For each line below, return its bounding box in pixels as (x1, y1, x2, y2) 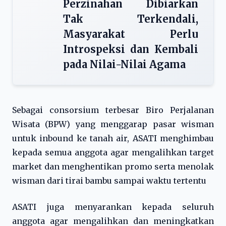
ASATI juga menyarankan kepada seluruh (12, 202, 214, 212)
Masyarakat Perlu (63, 28, 198, 40)
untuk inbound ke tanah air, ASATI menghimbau (12, 133, 214, 143)
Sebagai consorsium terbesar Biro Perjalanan (12, 105, 214, 115)
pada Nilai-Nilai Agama (63, 58, 186, 71)
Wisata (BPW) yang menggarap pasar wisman (12, 119, 214, 129)
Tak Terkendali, (63, 13, 198, 25)
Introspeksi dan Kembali (63, 43, 198, 55)
